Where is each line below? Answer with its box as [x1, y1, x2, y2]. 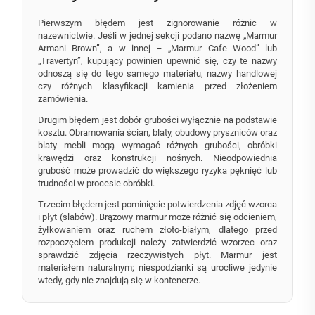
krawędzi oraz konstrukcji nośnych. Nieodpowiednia [38, 153, 277, 164]
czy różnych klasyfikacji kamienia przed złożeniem [38, 81, 277, 92]
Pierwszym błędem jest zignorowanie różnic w [38, 18, 277, 29]
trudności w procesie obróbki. [38, 178, 155, 189]
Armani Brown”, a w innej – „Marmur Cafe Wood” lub [38, 43, 277, 54]
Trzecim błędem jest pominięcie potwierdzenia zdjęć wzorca [38, 199, 277, 210]
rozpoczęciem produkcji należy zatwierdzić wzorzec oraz [38, 237, 277, 248]
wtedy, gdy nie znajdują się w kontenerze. [38, 275, 200, 286]
